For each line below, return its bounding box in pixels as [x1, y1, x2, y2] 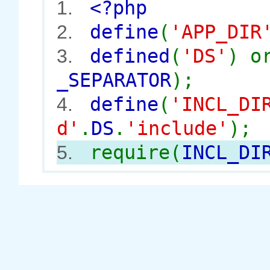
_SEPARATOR [57, 69, 171, 92]
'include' [125, 117, 228, 140]
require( [90, 141, 181, 164]
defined [90, 45, 170, 67]
